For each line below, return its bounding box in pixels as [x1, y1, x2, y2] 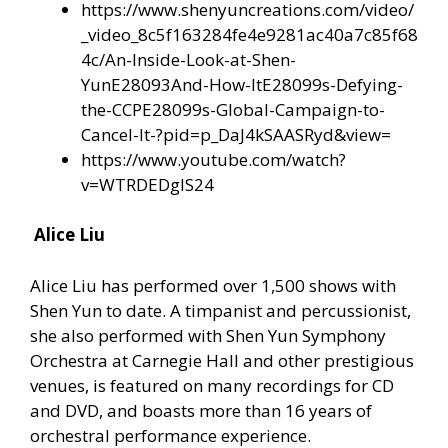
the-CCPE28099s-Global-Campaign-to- [81, 97, 385, 121]
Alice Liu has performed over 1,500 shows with [30, 273, 396, 297]
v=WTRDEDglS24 [81, 172, 214, 196]
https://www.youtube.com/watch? [81, 147, 346, 171]
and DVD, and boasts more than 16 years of [30, 398, 372, 422]
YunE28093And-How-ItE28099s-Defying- [81, 72, 403, 96]
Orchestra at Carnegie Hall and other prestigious [30, 348, 414, 372]
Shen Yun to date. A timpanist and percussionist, [30, 298, 411, 322]
